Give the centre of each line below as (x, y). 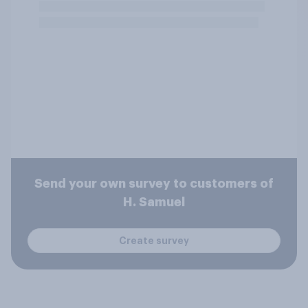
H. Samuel (154, 202)
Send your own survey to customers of (154, 184)
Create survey (154, 240)
